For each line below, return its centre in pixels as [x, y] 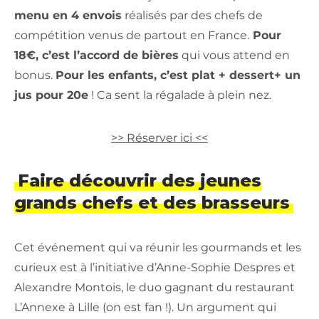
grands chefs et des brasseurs [152, 203]
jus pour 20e [51, 95]
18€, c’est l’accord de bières [96, 56]
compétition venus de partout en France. [132, 36]
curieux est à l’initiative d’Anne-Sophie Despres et [155, 268]
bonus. [35, 75]
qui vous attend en [234, 56]
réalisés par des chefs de [192, 16]
